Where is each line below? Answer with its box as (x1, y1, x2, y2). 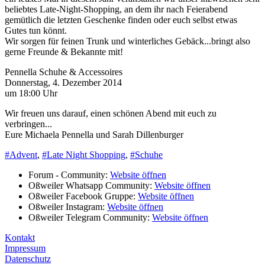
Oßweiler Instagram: (28, 201, 107, 212)
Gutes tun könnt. (5, 25, 67, 35)
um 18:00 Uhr (5, 88, 57, 98)
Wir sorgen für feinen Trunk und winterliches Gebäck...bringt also (5, 35, 250, 46)
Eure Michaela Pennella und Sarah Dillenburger (5, 129, 183, 140)
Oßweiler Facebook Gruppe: (28, 190, 138, 201)
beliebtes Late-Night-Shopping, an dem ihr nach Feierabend (5, 4, 228, 14)
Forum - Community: (28, 169, 110, 180)
